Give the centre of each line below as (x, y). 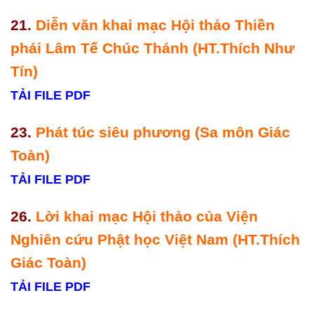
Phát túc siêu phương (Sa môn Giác (163, 132)
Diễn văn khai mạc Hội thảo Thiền (155, 25)
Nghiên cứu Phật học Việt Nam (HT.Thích (155, 239)
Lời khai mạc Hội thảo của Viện (147, 216)
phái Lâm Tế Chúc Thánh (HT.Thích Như (152, 48)
